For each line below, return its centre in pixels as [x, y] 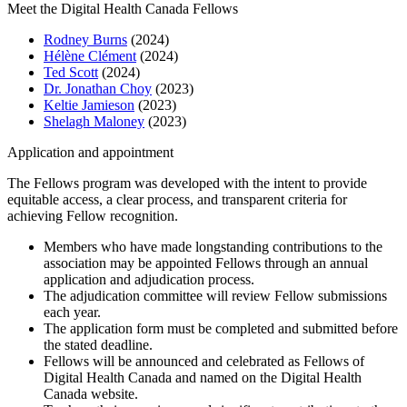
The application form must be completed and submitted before [221, 329]
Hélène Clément [90, 56]
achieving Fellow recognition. [93, 216]
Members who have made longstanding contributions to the [213, 247]
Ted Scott [71, 73]
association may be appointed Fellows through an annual [206, 263]
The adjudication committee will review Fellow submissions [215, 296]
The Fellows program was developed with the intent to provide [187, 184]
